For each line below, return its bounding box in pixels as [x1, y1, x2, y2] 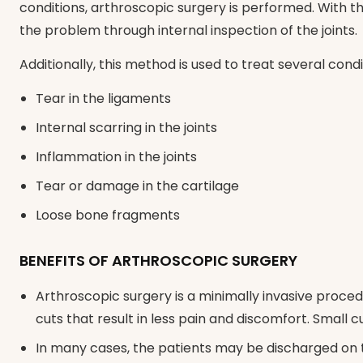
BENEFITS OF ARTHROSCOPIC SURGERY [19, 250, 297, 271]
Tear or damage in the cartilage [36, 176, 239, 195]
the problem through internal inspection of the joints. [19, 20, 357, 40]
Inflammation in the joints [36, 147, 197, 166]
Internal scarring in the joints [36, 117, 217, 137]
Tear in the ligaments [36, 88, 171, 108]
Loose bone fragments [36, 205, 180, 224]
